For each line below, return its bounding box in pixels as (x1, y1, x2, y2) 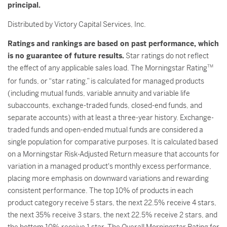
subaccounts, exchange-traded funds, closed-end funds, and (8, 101, 202, 110)
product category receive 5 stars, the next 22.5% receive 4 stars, (8, 198, 216, 207)
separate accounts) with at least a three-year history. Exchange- (8, 113, 214, 122)
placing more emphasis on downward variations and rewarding (8, 174, 209, 183)
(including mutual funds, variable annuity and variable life (8, 89, 190, 98)
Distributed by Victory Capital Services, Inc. (8, 20, 146, 29)
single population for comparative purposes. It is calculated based (8, 137, 218, 146)
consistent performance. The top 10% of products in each (8, 186, 193, 195)
